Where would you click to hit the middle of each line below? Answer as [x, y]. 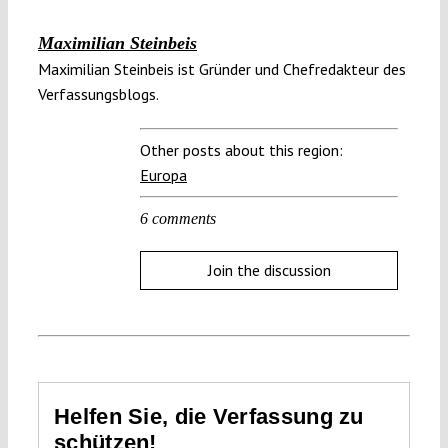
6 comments [178, 218]
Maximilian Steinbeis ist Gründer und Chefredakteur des [222, 68]
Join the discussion [269, 269]
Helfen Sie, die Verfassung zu [209, 417]
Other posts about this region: [241, 149]
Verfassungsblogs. [98, 93]
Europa [163, 174]
